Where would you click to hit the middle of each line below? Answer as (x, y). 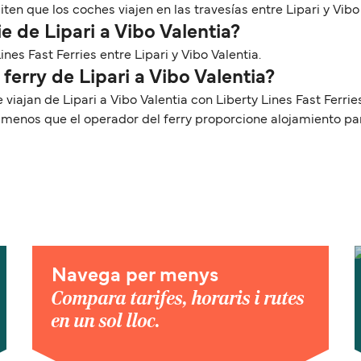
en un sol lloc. (106, 321)
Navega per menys (135, 276)
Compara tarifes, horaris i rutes (178, 299)
